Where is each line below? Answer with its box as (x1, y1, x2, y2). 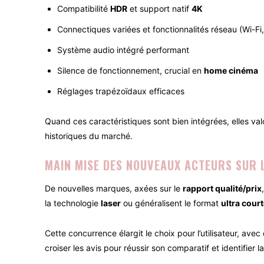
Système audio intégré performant (57, 45, 189, 55)
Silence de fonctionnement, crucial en (57, 65, 204, 76)
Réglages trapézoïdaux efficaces (57, 86, 184, 97)
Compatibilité (57, 4, 110, 14)
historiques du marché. (45, 131, 133, 141)
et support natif (127, 4, 192, 14)
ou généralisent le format (121, 198, 221, 209)
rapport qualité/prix (183, 183, 262, 194)
